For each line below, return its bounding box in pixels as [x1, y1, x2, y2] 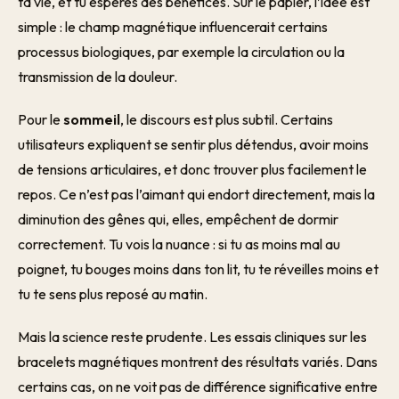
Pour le [18, 110, 63, 128]
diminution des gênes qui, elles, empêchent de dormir [18, 210, 338, 228]
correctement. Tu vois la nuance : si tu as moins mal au [18, 235, 340, 253]
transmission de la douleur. [18, 68, 177, 85]
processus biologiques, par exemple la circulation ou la [18, 43, 345, 61]
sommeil [63, 110, 120, 128]
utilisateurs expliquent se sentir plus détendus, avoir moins [18, 135, 369, 153]
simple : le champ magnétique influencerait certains [18, 18, 328, 36]
